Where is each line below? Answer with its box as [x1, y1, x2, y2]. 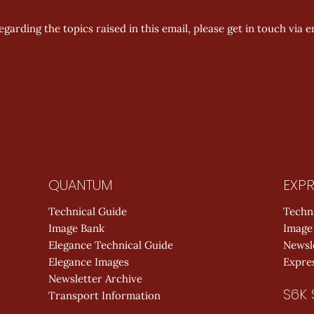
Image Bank [48, 221, 104, 235]
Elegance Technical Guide [48, 238, 173, 252]
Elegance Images [48, 255, 129, 268]
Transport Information [48, 289, 161, 302]
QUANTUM [48, 175, 113, 195]
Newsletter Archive [48, 272, 142, 285]
